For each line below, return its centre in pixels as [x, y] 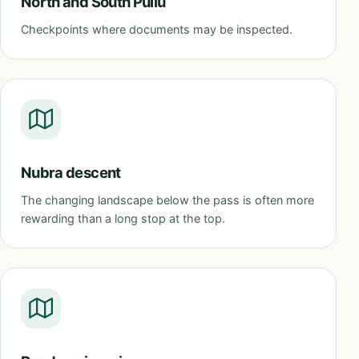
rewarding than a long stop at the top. [123, 218]
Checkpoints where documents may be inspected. [157, 29]
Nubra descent [71, 172]
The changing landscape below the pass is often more [167, 200]
